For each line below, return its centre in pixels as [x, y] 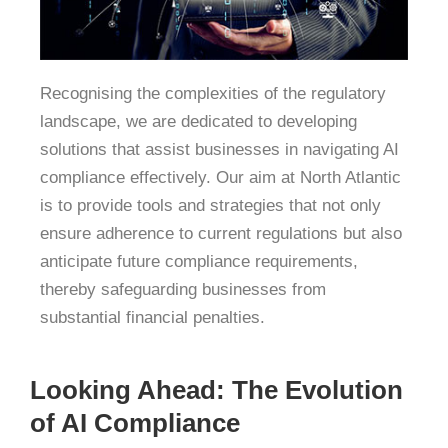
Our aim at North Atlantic [308, 177]
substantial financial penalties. [152, 317]
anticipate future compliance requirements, [199, 261]
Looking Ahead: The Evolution [216, 390]
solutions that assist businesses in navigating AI [219, 149]
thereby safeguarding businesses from [183, 289]
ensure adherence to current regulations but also [221, 233]
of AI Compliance [135, 423]
